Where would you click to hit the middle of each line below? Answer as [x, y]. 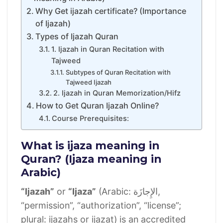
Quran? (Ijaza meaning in [91, 159]
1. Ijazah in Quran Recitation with [108, 50]
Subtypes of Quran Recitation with [118, 72]
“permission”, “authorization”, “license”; [101, 206]
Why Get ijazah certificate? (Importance [111, 11]
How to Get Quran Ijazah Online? [98, 106]
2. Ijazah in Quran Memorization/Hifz [117, 93]
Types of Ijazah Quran [77, 37]
